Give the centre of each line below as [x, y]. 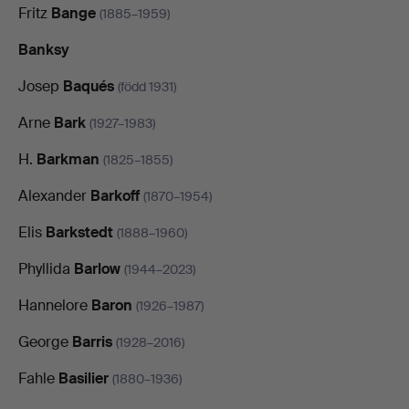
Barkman [68, 159]
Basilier [84, 378]
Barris [92, 341]
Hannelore [55, 305]
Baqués [89, 86]
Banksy [44, 49]
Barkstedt [79, 232]
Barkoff [115, 195]
